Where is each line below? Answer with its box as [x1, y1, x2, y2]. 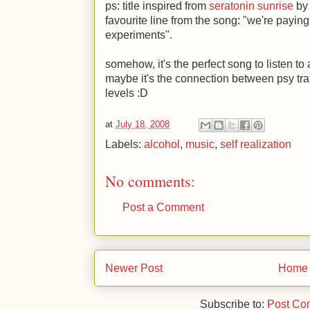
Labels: [105, 138, 144, 150]
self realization [220, 138, 291, 150]
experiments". [105, 29, 172, 41]
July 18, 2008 [116, 119, 170, 130]
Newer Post [105, 262, 163, 274]
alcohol [144, 138, 180, 150]
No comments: [105, 171, 195, 191]
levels [105, 87, 137, 99]
